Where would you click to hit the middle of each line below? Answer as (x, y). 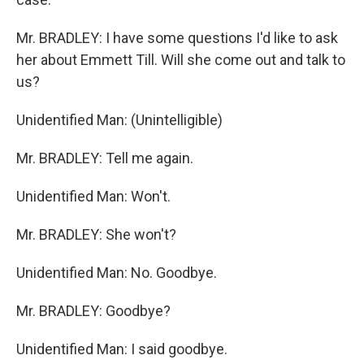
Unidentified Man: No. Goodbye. (117, 272)
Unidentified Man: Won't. (93, 196)
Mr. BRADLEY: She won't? (96, 234)
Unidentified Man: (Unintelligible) (119, 119)
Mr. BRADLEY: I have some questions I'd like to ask (177, 37)
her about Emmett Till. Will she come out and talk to (181, 59)
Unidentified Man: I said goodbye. (122, 349)
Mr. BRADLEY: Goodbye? (93, 310)
